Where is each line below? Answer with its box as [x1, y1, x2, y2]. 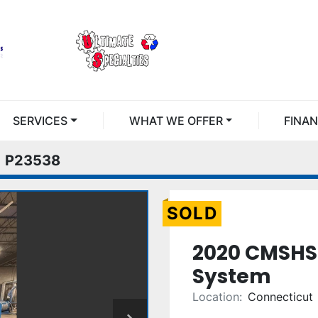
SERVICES [20, 114, 68, 128]
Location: [192, 290, 242, 304]
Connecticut [248, 290, 313, 304]
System [192, 263, 271, 290]
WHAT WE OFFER [140, 114, 223, 128]
